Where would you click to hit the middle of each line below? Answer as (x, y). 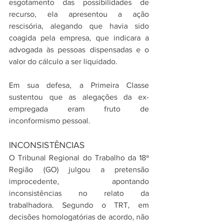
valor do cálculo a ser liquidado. (63, 61)
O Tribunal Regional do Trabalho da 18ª (79, 158)
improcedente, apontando (79, 181)
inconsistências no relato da (79, 193)
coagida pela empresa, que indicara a (79, 38)
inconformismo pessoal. (50, 121)
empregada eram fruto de (79, 109)
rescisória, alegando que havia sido (79, 26)
